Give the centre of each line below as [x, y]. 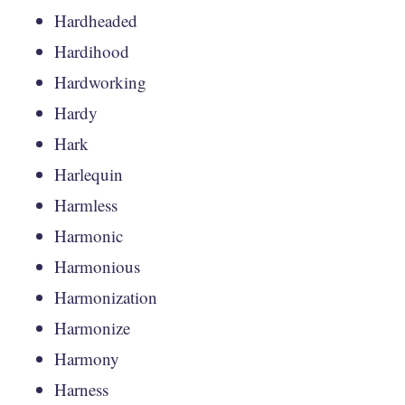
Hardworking [100, 81]
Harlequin [89, 174]
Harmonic [89, 235]
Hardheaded [96, 20]
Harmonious [97, 266]
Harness [81, 389]
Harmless [86, 204]
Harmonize [92, 327]
